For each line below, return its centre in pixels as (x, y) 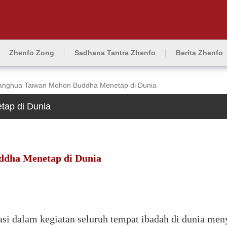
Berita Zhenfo (199, 53)
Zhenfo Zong (32, 53)
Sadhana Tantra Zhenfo (115, 53)
